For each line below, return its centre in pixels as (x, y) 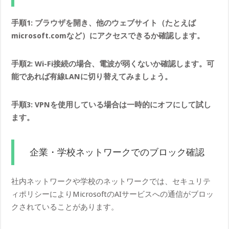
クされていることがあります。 (65, 207)
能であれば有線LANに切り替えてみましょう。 (92, 76)
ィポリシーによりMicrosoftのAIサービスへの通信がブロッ (113, 194)
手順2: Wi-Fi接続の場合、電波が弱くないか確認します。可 (113, 64)
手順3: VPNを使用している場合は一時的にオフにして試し (111, 105)
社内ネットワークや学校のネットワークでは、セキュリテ (111, 181)
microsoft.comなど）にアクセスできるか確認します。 (108, 36)
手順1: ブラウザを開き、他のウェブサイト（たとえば (104, 23)
